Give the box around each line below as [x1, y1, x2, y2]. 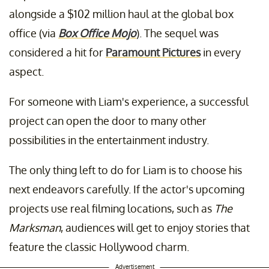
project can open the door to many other [9, 113, 207, 127]
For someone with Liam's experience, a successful [9, 94, 249, 108]
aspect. [9, 64, 44, 78]
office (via [9, 26, 58, 40]
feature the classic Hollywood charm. [9, 240, 189, 253]
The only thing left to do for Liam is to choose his [9, 163, 242, 177]
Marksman [9, 220, 61, 234]
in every [201, 45, 241, 59]
